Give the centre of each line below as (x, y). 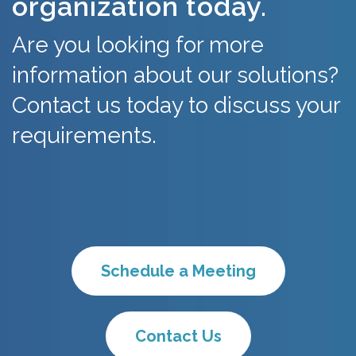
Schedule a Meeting (178, 271)
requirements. (84, 135)
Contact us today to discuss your (176, 105)
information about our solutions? (175, 75)
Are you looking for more (138, 45)
